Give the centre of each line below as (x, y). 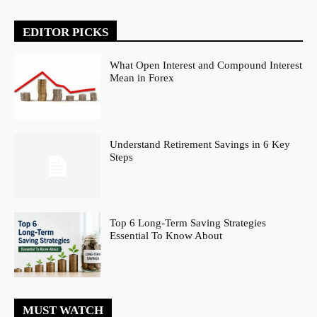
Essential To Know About (166, 236)
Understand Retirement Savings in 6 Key (200, 144)
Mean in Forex (142, 77)
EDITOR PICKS (65, 32)
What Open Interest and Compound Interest (206, 65)
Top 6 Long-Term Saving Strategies (188, 223)
